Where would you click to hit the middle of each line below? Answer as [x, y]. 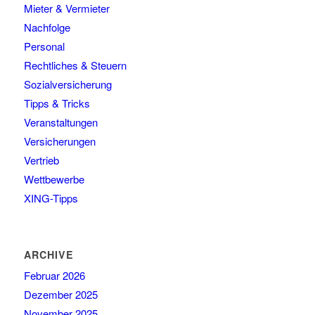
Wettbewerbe [54, 179]
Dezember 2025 [60, 295]
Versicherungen [59, 141]
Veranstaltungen [60, 122]
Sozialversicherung [67, 84]
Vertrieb [41, 160]
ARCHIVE [49, 255]
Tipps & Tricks [57, 103]
